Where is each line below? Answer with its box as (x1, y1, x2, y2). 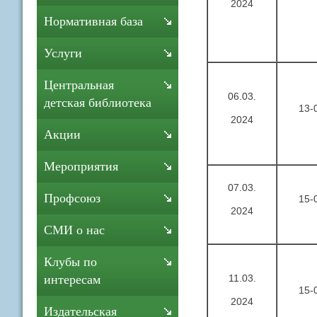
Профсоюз (44, 191, 100, 205)
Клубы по (44, 255, 97, 269)
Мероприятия (44, 159, 118, 173)
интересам (44, 272, 100, 287)
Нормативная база (44, 14, 143, 28)
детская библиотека (44, 96, 151, 110)
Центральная (44, 78, 114, 92)
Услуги (44, 46, 82, 60)
